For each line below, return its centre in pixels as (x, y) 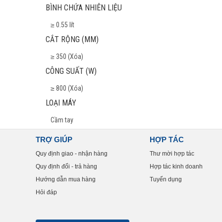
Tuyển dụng (166, 179)
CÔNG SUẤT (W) (71, 71)
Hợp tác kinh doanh (176, 166)
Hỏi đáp (46, 192)
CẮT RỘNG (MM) (72, 39)
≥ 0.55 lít (62, 25)
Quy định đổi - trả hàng (66, 166)
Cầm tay (62, 120)
